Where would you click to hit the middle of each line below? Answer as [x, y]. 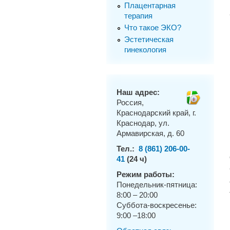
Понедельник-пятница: [157, 185]
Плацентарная [150, 5]
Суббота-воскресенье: [158, 206]
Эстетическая [149, 39]
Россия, [130, 103]
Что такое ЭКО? [152, 27]
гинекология [145, 50]
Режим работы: [146, 175]
